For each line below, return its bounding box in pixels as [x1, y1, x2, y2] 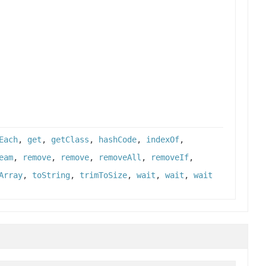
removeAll [99, 153, 141, 163]
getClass [51, 135, 89, 145]
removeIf [151, 153, 189, 163]
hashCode [99, 135, 137, 145]
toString [32, 170, 70, 180]
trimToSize [80, 170, 127, 180]
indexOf [146, 135, 179, 145]
